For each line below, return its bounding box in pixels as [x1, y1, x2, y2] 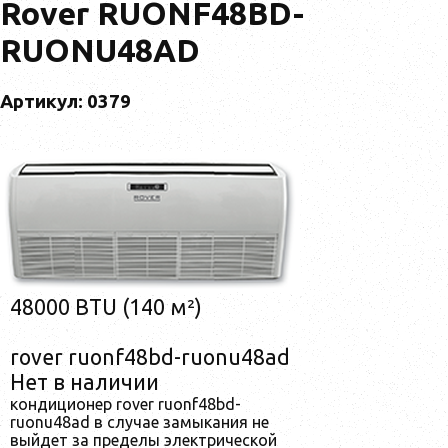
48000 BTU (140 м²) [10, 294, 202, 319]
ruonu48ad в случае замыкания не [10, 412, 269, 431]
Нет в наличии [10, 369, 159, 394]
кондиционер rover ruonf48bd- [10, 394, 241, 413]
